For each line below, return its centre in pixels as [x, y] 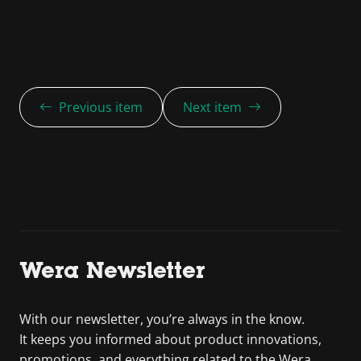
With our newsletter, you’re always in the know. [162, 319]
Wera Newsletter [112, 270]
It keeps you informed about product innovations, [170, 339]
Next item [212, 107]
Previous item [101, 107]
